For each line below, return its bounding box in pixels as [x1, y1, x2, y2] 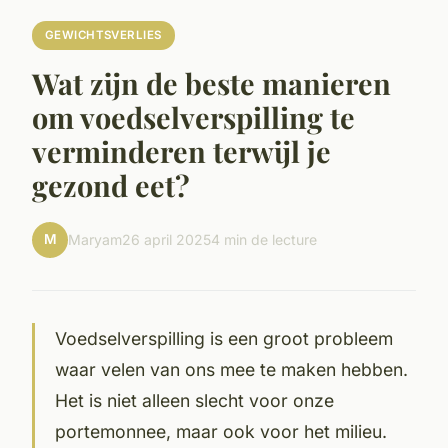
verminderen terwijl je [32, 131, 331, 170]
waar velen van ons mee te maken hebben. [55, 358, 408, 380]
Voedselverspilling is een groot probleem [55, 327, 393, 349]
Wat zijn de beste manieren [32, 63, 391, 102]
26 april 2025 [122, 231, 211, 249]
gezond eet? [32, 165, 190, 204]
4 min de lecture [211, 231, 317, 249]
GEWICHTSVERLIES [44, 28, 162, 42]
